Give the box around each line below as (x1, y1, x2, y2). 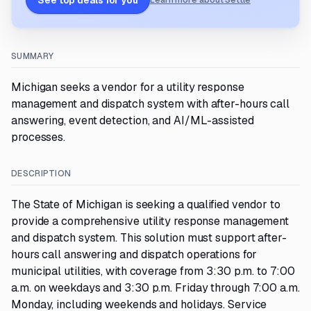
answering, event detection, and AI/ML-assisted (11, 113, 254, 128)
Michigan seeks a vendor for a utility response (11, 80, 244, 94)
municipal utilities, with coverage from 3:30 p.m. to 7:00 (11, 264, 295, 278)
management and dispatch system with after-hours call (11, 96, 290, 111)
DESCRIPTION (11, 168, 72, 179)
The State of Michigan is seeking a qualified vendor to (11, 197, 280, 212)
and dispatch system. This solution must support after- (11, 230, 287, 245)
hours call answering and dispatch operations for (11, 247, 258, 262)
